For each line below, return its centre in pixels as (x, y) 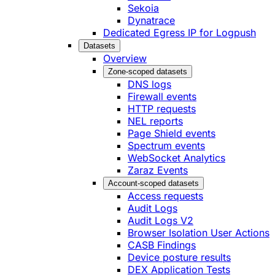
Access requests (165, 196)
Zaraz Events (158, 170)
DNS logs (149, 84)
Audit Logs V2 (161, 220)
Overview (125, 58)
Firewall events (162, 96)
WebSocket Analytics (176, 157)
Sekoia (143, 8)
